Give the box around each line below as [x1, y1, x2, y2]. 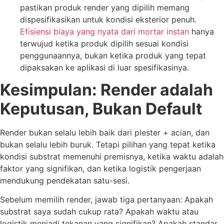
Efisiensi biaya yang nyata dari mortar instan [20, 26, 189, 36]
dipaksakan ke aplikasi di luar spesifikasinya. [20, 62, 189, 72]
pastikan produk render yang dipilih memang [20, 2, 189, 12]
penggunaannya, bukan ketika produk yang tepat [20, 50, 206, 60]
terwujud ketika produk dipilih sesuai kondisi [20, 38, 188, 48]
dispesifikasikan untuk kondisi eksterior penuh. [20, 14, 196, 24]
